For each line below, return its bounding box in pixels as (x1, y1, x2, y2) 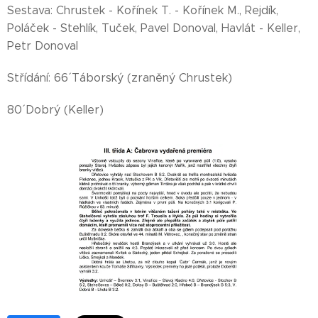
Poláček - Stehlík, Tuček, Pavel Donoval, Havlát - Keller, (7, 21, 300, 35)
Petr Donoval (7, 39, 78, 53)
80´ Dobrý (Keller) (7, 103, 104, 116)
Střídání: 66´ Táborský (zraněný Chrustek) (7, 71, 232, 84)
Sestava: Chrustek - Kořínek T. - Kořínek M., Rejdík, (7, 4, 278, 17)
